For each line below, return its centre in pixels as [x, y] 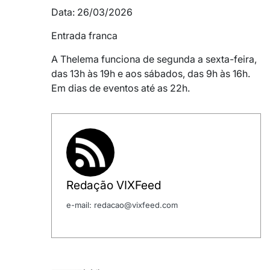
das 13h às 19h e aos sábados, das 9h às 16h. [151, 74]
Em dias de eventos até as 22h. [121, 88]
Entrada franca [84, 36]
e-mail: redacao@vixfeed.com [122, 205]
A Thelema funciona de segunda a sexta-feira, [154, 59]
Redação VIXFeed [114, 185]
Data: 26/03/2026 [92, 12]
